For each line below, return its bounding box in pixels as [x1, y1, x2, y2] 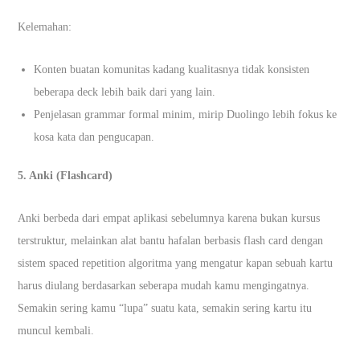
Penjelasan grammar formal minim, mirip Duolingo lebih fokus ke [34, 108, 337, 121]
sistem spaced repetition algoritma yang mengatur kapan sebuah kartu [18, 256, 333, 269]
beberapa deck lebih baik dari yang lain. [34, 85, 216, 98]
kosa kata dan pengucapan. [34, 130, 155, 143]
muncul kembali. [18, 324, 95, 337]
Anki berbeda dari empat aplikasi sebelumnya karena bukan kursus [18, 211, 321, 224]
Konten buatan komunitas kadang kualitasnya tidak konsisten [34, 63, 310, 76]
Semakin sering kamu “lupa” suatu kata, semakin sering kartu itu [18, 301, 313, 314]
